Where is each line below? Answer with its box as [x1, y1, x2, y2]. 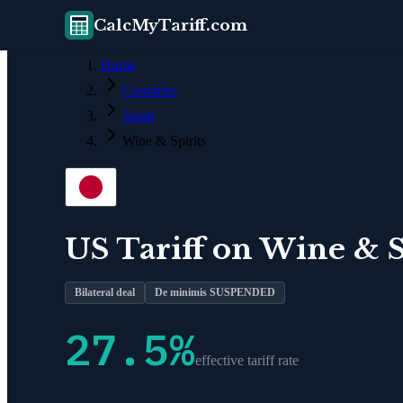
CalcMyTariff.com [94, 15, 247, 35]
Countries [122, 83, 177, 98]
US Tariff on [65, 230, 260, 267]
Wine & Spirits [122, 133, 206, 148]
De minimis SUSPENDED [155, 285, 275, 299]
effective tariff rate [195, 352, 299, 368]
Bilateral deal [75, 285, 135, 299]
